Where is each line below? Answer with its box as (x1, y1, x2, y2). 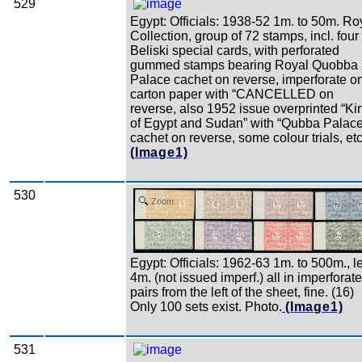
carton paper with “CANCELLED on (130, 86, 334, 101)
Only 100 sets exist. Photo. (130, 299, 282, 314)
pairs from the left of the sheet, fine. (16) (130, 284, 354, 299)
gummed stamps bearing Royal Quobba (130, 57, 358, 72)
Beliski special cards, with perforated (130, 43, 339, 57)
